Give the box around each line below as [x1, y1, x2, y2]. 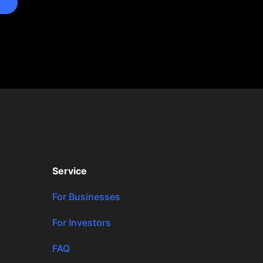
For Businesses [52, 191, 121, 203]
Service [52, 165, 87, 177]
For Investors [52, 217, 112, 229]
